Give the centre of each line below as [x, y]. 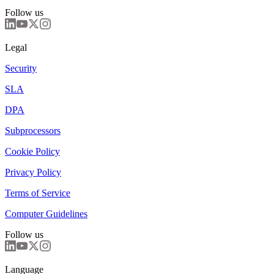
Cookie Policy [32, 152]
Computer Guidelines [46, 214]
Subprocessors [33, 131]
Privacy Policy [33, 172]
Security [21, 68]
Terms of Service [38, 193]
